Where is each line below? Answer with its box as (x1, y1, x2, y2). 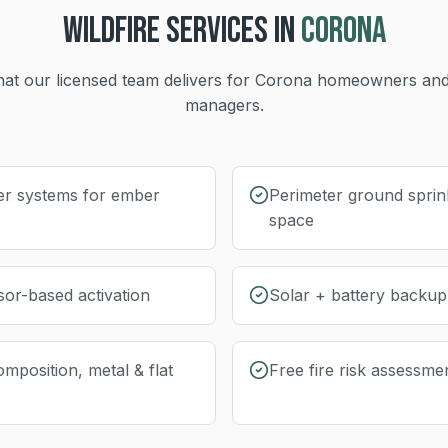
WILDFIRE (62, 10, 160, 53)
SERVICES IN (159, 10, 295, 53)
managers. (184, 95, 264, 115)
